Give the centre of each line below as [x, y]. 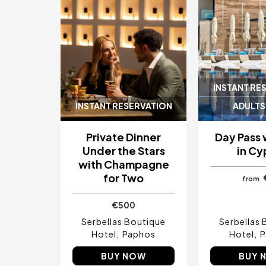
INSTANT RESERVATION [123, 106]
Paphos [139, 234]
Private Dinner [123, 137]
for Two [123, 178]
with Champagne [123, 164]
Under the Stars [123, 151]
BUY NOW [123, 256]
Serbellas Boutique [123, 222]
